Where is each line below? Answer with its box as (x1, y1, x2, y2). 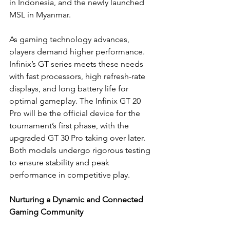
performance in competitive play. (9, 170, 130, 180)
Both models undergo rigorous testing (9, 145, 152, 156)
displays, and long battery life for (9, 84, 130, 94)
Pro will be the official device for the (9, 108, 142, 119)
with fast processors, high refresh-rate (9, 71, 147, 82)
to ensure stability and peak (9, 158, 111, 168)
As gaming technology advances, (9, 34, 131, 45)
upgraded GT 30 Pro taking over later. (9, 133, 147, 143)
